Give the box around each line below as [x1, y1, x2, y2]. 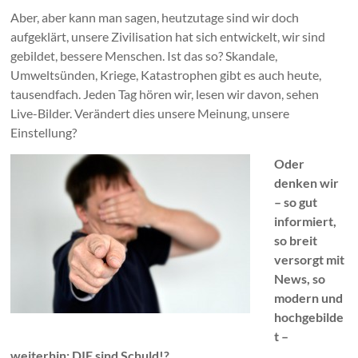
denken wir [274, 175, 340, 191]
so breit [274, 233, 318, 249]
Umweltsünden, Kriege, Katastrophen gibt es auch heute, [10, 67, 322, 83]
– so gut [274, 194, 318, 210]
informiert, [274, 213, 337, 229]
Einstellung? [10, 125, 78, 141]
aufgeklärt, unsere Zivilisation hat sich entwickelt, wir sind [10, 29, 326, 45]
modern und [274, 290, 344, 306]
